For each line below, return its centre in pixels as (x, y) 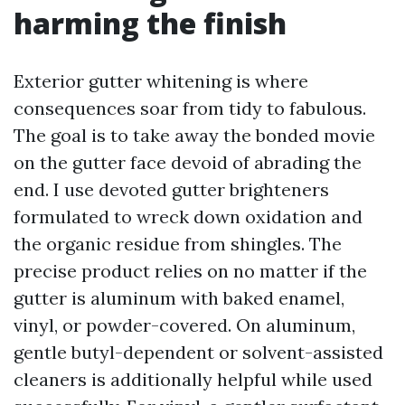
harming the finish (150, 23)
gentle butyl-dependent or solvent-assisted (198, 352)
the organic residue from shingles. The (178, 244)
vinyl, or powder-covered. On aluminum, (184, 325)
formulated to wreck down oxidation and (188, 217)
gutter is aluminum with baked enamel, (179, 298)
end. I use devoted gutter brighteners (171, 189)
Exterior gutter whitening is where (161, 81)
